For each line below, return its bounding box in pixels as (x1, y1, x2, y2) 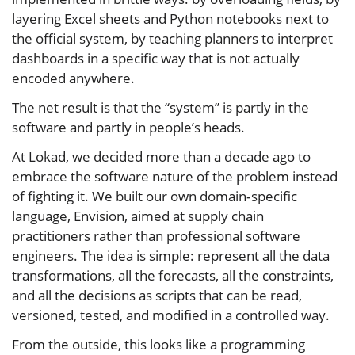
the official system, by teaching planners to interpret (12, 29, 333, 48)
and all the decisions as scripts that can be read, (12, 286, 302, 305)
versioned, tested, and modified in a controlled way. (12, 306, 330, 325)
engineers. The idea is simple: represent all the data (12, 246, 330, 265)
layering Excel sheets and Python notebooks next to (12, 10, 329, 29)
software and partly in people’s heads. (12, 118, 245, 137)
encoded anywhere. (12, 69, 135, 88)
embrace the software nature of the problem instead (12, 167, 338, 186)
